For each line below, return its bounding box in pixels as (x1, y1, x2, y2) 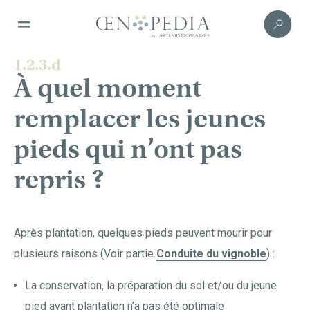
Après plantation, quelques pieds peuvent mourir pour (14, 226, 272, 239)
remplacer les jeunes (14, 102, 266, 135)
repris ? (14, 163, 104, 196)
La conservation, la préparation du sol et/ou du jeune (25, 279, 277, 292)
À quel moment (14, 72, 201, 104)
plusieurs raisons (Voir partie (14, 247, 156, 260)
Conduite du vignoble (156, 247, 266, 260)
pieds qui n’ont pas (14, 133, 242, 165)
